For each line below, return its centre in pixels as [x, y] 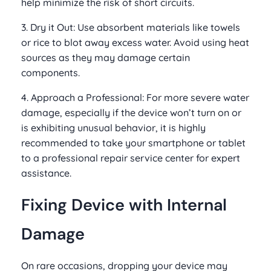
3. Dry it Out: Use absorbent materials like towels [131, 27]
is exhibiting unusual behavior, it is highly [113, 127]
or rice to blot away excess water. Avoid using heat [135, 42]
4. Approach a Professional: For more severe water [135, 97]
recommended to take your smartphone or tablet [133, 142]
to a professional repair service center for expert [131, 158]
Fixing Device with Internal [124, 204]
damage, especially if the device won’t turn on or [131, 112]
